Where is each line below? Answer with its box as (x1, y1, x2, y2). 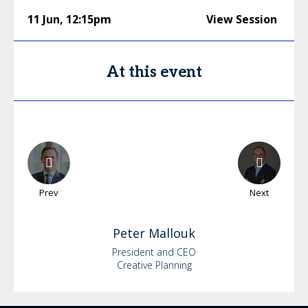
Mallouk (148, 224, 195, 241)
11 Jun (27, 11, 60, 27)
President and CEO (112, 245, 196, 258)
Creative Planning (116, 258, 192, 272)
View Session (206, 11, 277, 27)
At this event (106, 63, 202, 81)
